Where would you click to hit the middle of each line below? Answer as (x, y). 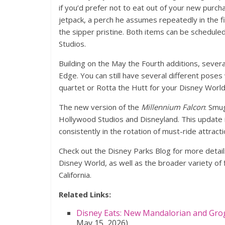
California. (75, 175)
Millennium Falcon (173, 107)
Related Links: (85, 195)
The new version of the (100, 107)
